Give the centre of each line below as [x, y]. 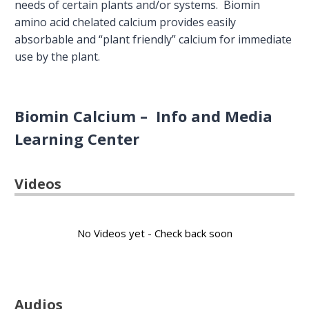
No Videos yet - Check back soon [154, 233]
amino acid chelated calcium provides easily [126, 22]
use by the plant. [58, 56]
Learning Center [77, 138]
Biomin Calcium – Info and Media [144, 116]
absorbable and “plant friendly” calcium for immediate [153, 39]
